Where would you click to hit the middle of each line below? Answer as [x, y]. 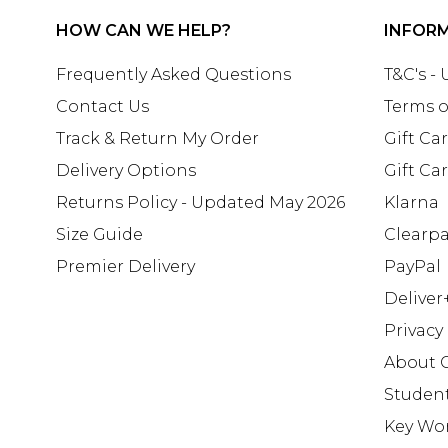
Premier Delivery [125, 266]
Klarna [411, 202]
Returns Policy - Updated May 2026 [200, 202]
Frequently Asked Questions [173, 74]
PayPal [412, 266]
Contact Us [102, 106]
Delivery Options [126, 170]
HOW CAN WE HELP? [143, 30]
